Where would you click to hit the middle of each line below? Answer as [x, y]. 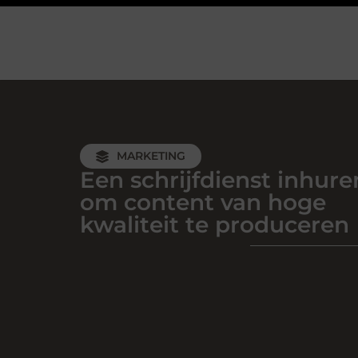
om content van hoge [203, 202]
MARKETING [151, 156]
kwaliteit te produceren [215, 225]
